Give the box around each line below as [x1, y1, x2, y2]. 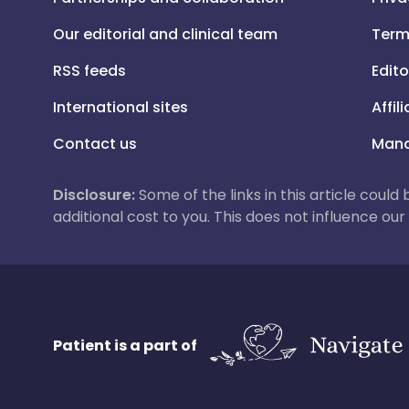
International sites [53, 97, 188, 118]
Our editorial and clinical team [53, 24, 278, 45]
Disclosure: [53, 184, 135, 205]
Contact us [53, 133, 137, 154]
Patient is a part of [53, 334, 197, 356]
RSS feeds [53, 60, 126, 81]
